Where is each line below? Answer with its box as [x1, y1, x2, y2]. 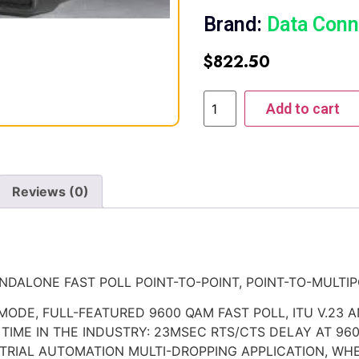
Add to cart [265, 100, 340, 117]
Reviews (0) [12, 184, 89, 200]
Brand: [204, 13, 267, 36]
